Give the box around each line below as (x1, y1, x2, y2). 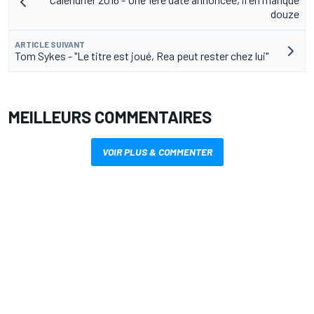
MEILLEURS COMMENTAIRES (8, 107, 212, 128)
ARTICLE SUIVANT (15, 39, 85, 50)
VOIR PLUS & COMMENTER (102, 146, 212, 158)
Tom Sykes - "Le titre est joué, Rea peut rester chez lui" (15, 49, 268, 63)
